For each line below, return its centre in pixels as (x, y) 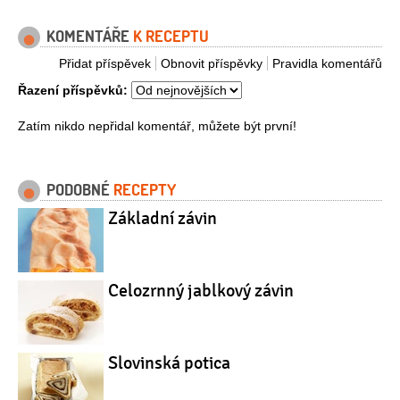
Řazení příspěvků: (73, 91)
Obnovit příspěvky (212, 64)
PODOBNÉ (80, 190)
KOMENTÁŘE (90, 36)
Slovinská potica (169, 363)
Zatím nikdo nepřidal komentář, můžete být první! (157, 126)
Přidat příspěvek (105, 64)
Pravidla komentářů (327, 64)
